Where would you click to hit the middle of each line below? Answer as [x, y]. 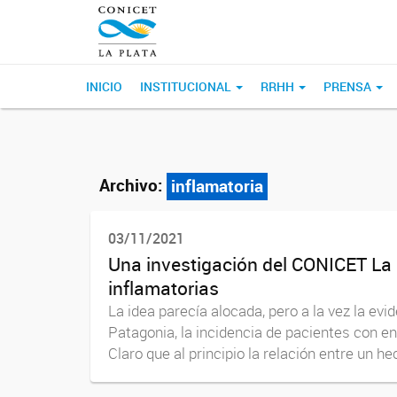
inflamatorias [163, 288]
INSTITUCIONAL [187, 86]
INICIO [104, 86]
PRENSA [349, 86]
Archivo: [131, 185]
